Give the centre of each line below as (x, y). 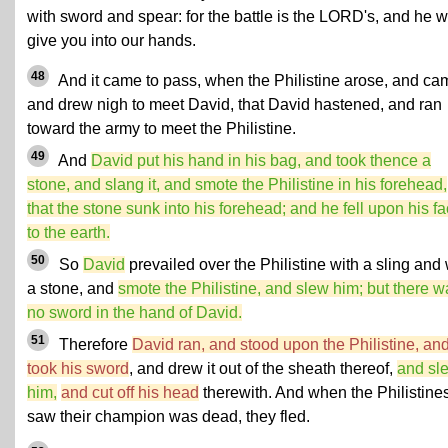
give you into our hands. (111, 40)
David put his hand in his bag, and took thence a (261, 160)
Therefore (93, 344)
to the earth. (68, 232)
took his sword (78, 368)
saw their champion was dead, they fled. (168, 416)
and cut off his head (130, 392)
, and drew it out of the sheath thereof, (263, 368)
